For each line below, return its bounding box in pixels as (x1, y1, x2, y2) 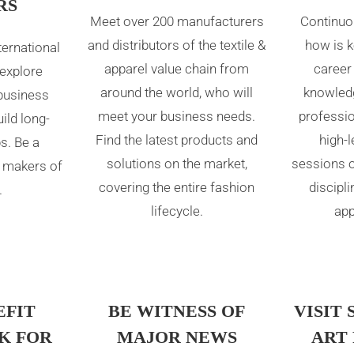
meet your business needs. (98, 108, 256, 125)
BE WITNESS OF (108, 300, 246, 321)
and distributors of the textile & (88, 37, 266, 54)
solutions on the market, (106, 156, 247, 172)
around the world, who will (100, 85, 254, 101)
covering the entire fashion (99, 179, 255, 196)
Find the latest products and (96, 132, 258, 149)
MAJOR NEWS (116, 326, 237, 347)
